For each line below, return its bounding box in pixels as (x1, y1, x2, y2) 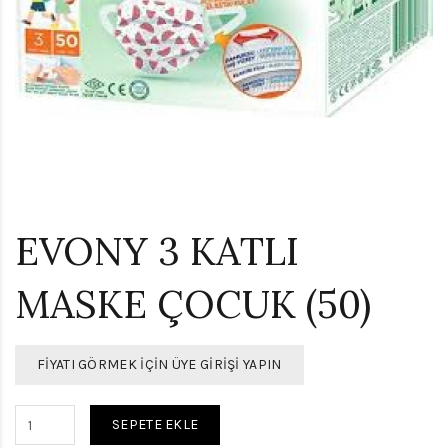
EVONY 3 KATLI (15, 227, 299, 275)
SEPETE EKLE (112, 416, 199, 433)
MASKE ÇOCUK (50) (15, 280, 371, 328)
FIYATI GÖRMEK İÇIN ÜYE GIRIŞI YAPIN (37, 356, 282, 373)
